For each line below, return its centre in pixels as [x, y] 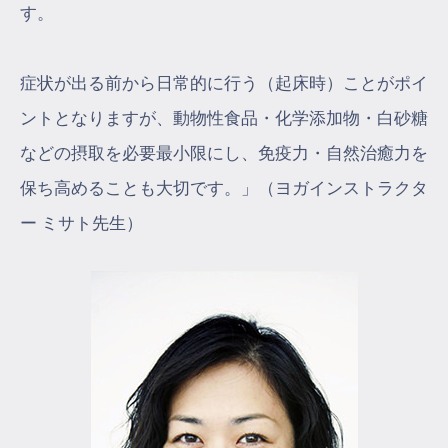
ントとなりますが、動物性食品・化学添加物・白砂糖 [224, 118]
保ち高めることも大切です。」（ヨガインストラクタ [224, 188]
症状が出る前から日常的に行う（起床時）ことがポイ [224, 83]
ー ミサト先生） [81, 223]
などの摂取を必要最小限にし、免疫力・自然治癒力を [224, 153]
